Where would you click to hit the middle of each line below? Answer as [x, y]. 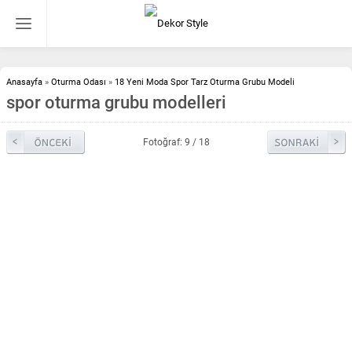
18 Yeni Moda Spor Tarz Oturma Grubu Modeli [205, 82]
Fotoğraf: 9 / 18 [176, 142]
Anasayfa [24, 82]
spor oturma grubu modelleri [116, 103]
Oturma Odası [79, 82]
